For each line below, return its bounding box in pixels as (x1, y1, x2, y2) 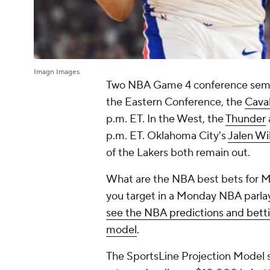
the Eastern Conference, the (106, 95, 245, 110)
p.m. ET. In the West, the (106, 112, 225, 127)
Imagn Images (34, 67, 80, 77)
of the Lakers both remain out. (106, 146, 253, 160)
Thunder (225, 112, 266, 127)
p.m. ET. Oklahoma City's (106, 129, 228, 143)
